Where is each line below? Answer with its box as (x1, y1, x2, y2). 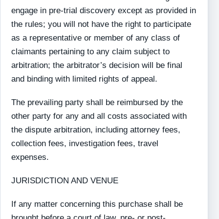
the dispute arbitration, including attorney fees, (11, 125, 181, 134)
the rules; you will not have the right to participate (11, 20, 192, 29)
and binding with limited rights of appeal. (11, 74, 158, 84)
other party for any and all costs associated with (11, 111, 187, 121)
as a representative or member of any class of (11, 33, 180, 43)
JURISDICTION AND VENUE (11, 176, 119, 185)
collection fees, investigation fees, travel (11, 139, 159, 148)
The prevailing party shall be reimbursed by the (11, 98, 183, 107)
